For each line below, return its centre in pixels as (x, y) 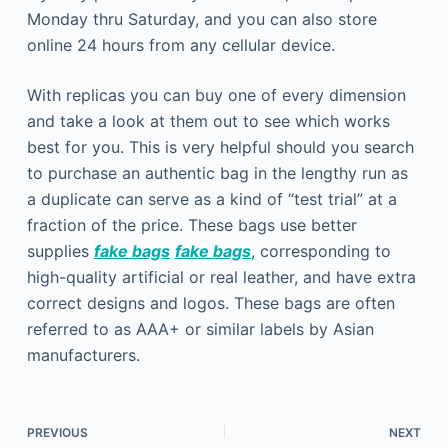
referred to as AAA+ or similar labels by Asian (200, 329)
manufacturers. (83, 355)
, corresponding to (320, 251)
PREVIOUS (57, 432)
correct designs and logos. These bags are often (210, 303)
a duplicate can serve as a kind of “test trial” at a (211, 199)
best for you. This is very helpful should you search (220, 147)
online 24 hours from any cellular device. (180, 45)
